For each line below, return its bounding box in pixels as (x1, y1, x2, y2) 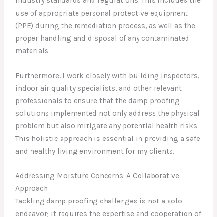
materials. (15, 46, 50, 56)
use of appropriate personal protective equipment (15, 9, 188, 18)
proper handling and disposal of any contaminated (15, 34, 190, 43)
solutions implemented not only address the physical (15, 108, 200, 118)
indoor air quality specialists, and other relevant (15, 83, 182, 93)
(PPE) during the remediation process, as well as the (15, 21, 196, 31)
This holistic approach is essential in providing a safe (15, 134, 201, 143)
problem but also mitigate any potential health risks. (15, 121, 199, 130)
